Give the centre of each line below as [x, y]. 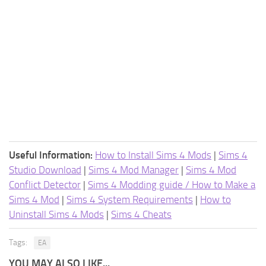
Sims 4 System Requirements [130, 199]
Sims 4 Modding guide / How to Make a [172, 184]
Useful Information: [51, 155]
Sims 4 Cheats [141, 214]
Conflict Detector [45, 184]
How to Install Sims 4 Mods [153, 155]
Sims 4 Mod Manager [134, 170]
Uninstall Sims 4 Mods [56, 214]
